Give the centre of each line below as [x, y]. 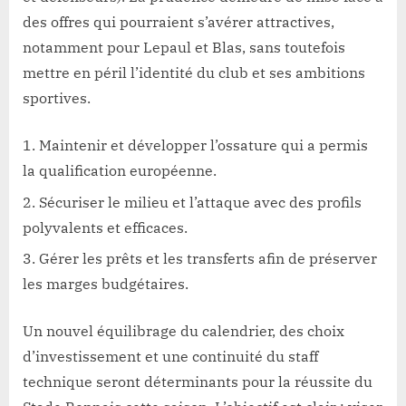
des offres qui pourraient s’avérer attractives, [179, 22]
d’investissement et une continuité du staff [170, 357]
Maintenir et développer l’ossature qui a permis [203, 145]
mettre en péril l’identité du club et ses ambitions [194, 73]
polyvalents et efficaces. [105, 227]
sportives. [57, 98]
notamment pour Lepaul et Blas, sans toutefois [184, 48]
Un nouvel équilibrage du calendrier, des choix [184, 331]
